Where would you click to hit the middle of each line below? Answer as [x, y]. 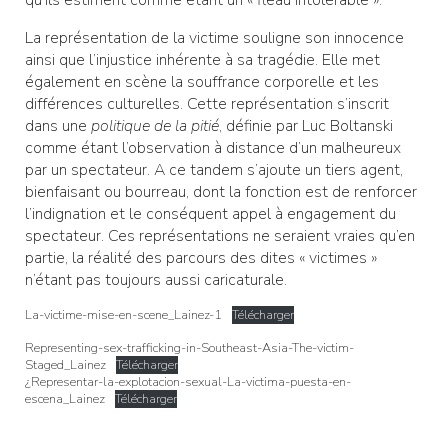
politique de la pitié [155, 126]
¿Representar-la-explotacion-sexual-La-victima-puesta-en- [188, 382]
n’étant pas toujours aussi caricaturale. [158, 280]
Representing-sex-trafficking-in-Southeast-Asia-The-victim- [189, 348]
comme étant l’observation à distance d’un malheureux [213, 148]
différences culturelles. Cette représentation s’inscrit [207, 104]
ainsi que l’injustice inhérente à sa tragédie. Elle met [202, 60]
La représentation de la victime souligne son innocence [214, 38]
